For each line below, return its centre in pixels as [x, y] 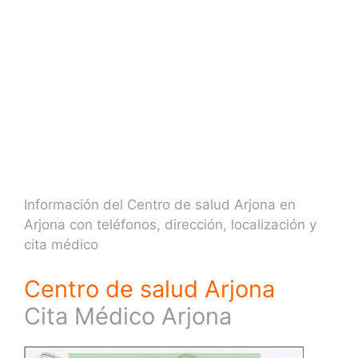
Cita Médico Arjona [128, 316]
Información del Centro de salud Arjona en [160, 205]
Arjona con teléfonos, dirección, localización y [170, 225]
